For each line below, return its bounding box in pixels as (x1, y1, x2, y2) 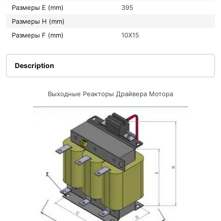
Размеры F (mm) (16, 31, 64, 39)
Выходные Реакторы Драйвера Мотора (48, 90, 173, 98)
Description (15, 61, 54, 70)
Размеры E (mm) (16, 3, 64, 12)
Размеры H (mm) (16, 17, 65, 26)
